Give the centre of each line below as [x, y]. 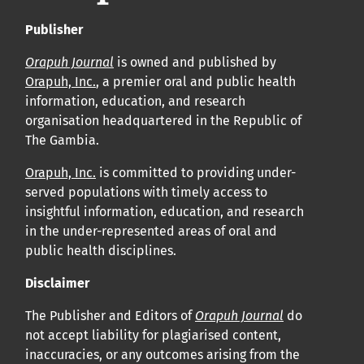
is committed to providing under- [196, 173]
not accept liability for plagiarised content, [153, 336]
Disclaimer [57, 284]
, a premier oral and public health [196, 82]
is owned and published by [195, 63]
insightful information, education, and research [165, 212]
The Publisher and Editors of [110, 316]
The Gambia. [62, 141]
